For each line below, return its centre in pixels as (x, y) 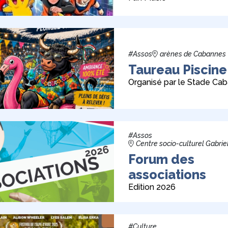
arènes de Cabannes (193, 54)
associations (167, 174)
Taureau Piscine (178, 69)
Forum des (161, 159)
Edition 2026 (152, 187)
